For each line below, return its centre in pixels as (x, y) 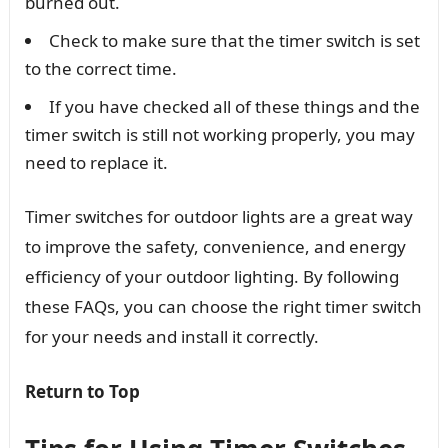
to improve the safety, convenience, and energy (215, 247)
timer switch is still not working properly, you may (219, 135)
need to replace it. (96, 163)
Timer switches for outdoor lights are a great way (218, 217)
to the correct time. (100, 69)
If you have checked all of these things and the (234, 107)
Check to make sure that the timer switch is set (234, 41)
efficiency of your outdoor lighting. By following (211, 277)
